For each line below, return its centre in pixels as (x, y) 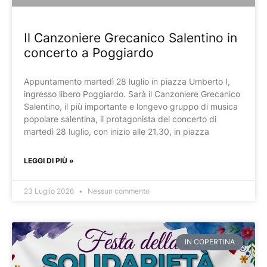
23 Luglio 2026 (50, 191)
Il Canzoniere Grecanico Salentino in (131, 38)
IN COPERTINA (209, 242)
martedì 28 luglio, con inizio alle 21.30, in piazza (117, 132)
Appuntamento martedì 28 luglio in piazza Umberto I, (127, 82)
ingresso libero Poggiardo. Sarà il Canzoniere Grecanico (132, 94)
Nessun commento (118, 191)
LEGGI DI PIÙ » (49, 161)
